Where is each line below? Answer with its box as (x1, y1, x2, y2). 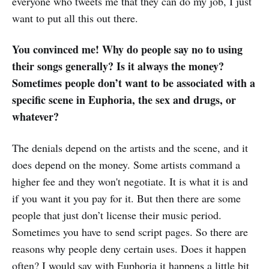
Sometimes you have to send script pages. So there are (12, 225, 248, 240)
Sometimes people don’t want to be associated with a (12, 75, 255, 91)
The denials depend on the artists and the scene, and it (12, 141, 248, 156)
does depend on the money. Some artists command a (12, 157, 240, 172)
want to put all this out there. (12, 11, 138, 26)
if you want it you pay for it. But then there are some (12, 191, 241, 206)
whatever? (12, 109, 59, 125)
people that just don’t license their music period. (12, 208, 222, 223)
